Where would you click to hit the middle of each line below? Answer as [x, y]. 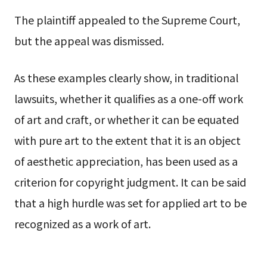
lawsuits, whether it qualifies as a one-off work [128, 98]
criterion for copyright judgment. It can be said [130, 181]
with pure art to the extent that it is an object [127, 140]
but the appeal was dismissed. [89, 40]
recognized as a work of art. [82, 223]
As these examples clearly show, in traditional [126, 77]
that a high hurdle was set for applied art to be [130, 202]
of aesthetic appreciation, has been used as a [126, 161]
